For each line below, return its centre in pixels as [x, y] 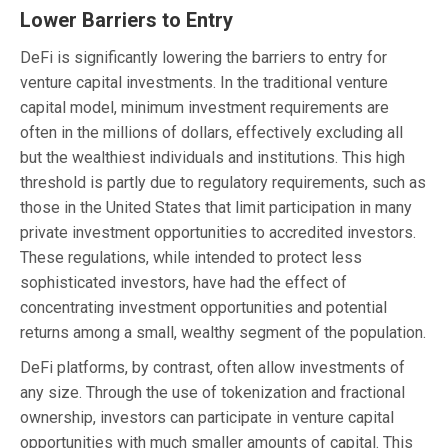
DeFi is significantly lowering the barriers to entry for [203, 57]
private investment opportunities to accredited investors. [218, 232]
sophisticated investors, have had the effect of [183, 282]
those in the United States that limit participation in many [216, 207]
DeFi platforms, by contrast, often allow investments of [212, 367]
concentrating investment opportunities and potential [203, 307]
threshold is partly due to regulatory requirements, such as [223, 182]
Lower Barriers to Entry [126, 19]
